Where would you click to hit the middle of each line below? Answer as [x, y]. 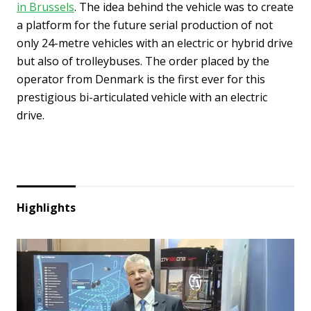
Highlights [46, 208]
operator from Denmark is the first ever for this [141, 79]
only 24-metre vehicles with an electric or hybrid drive [155, 43]
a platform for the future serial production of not [145, 25]
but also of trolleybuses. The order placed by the [143, 61]
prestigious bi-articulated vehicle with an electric [142, 97]
